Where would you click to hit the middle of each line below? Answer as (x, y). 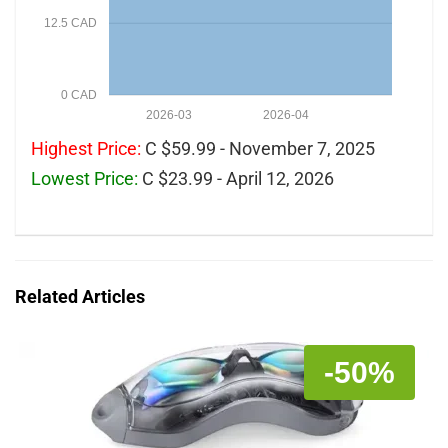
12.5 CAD (70, 23)
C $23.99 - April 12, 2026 (236, 179)
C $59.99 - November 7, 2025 (258, 149)
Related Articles (80, 297)
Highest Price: (86, 149)
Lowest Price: (84, 179)
